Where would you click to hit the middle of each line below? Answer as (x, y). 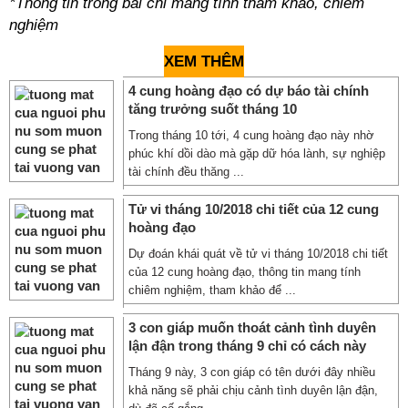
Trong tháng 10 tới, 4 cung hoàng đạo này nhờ (251, 135)
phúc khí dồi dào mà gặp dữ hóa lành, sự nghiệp (257, 153)
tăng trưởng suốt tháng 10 (213, 109)
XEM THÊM (204, 61)
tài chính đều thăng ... (186, 172)
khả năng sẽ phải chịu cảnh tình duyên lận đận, (253, 390)
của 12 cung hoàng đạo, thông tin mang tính (245, 272)
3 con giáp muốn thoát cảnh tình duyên (252, 327)
